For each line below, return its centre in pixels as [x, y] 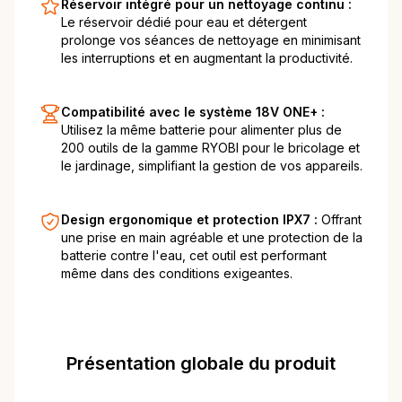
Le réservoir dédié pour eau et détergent [184, 22]
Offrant [341, 220]
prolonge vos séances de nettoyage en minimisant [211, 40]
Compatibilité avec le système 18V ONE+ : [193, 112]
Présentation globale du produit [201, 364]
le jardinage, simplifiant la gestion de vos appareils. [212, 166]
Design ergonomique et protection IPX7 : [191, 220]
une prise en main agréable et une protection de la [212, 238]
